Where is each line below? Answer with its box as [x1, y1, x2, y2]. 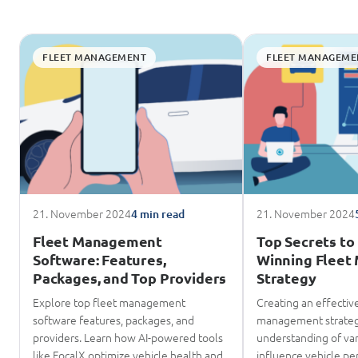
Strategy [257, 268, 316, 287]
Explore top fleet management [33, 293, 185, 310]
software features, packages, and [33, 311, 194, 328]
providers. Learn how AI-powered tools [33, 328, 223, 345]
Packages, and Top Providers [33, 268, 227, 287]
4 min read [131, 205, 185, 221]
